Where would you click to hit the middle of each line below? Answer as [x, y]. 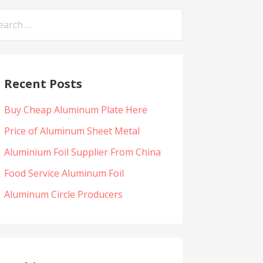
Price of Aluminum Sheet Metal [72, 131]
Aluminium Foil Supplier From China [82, 152]
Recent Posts [43, 83]
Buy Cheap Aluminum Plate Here [75, 110]
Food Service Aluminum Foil [64, 173]
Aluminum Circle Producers [63, 195]
